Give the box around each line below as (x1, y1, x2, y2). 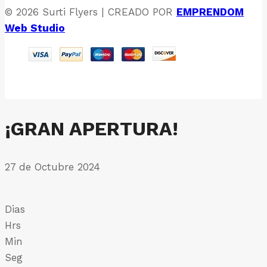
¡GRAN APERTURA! (5, 117, 178, 141)
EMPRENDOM (176, 5, 244, 18)
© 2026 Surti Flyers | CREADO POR (5, 5, 176, 18)
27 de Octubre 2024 (5, 160, 100, 173)
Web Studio (5, 21, 65, 34)
